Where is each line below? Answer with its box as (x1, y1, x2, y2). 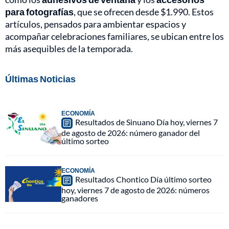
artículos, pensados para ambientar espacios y (5, 18, 186, 30)
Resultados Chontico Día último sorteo (75, 174, 212, 185)
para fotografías (5, 6, 74, 18)
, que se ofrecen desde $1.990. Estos (74, 6, 214, 18)
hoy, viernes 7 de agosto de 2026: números (61, 185, 210, 195)
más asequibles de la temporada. (5, 43, 133, 55)
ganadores (61, 193, 98, 203)
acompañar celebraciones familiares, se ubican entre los (5, 31, 224, 42)
